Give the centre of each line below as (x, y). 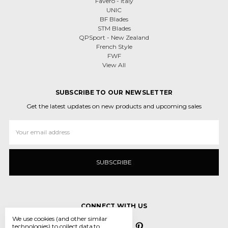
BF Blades (114, 19)
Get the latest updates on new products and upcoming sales (114, 106)
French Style (114, 46)
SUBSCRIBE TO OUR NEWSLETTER (114, 92)
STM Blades (114, 28)
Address (21, 133)
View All (114, 65)
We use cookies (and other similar (60, 219)
